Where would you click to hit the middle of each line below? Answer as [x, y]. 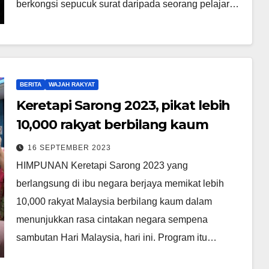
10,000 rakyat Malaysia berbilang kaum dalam [114, 201]
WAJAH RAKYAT [71, 84]
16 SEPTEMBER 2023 [69, 147]
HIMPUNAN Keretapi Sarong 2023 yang [102, 165]
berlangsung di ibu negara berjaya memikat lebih [120, 183]
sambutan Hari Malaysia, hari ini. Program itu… [116, 237]
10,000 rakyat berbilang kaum [112, 124]
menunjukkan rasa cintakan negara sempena [112, 219]
